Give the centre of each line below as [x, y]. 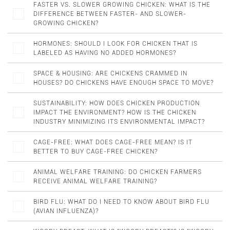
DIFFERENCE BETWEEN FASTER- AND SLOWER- [110, 14]
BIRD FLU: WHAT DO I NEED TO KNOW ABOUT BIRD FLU [121, 202]
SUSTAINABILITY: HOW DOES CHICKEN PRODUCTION [117, 103]
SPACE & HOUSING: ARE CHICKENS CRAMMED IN [110, 73]
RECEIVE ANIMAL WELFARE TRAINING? [95, 181]
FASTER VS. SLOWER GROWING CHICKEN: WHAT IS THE [122, 5]
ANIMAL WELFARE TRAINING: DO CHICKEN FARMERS [118, 172]
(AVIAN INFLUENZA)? [66, 211]
